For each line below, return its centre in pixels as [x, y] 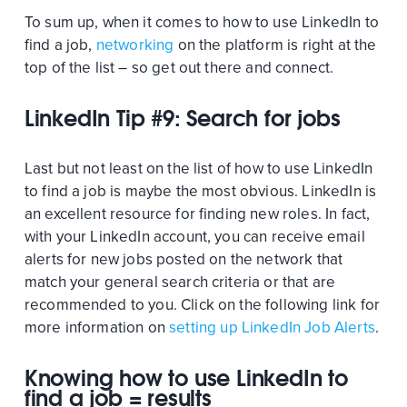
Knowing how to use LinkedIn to [186, 378]
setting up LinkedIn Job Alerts [272, 328]
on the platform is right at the [275, 45]
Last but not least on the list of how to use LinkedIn [199, 169]
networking [135, 45]
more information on [97, 328]
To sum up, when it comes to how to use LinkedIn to [201, 23]
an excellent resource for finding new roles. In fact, [197, 214]
